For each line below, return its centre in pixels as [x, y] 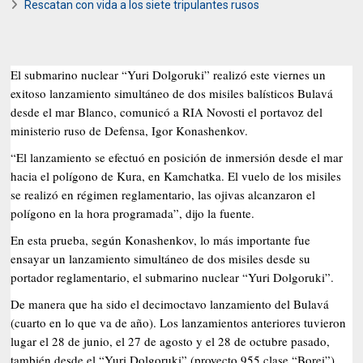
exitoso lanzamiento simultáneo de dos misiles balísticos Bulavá [172, 93]
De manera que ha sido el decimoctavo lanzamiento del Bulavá [170, 303]
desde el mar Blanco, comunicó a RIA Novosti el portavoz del [167, 111]
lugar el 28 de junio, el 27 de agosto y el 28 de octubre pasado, [171, 341]
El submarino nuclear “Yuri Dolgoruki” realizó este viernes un [169, 74]
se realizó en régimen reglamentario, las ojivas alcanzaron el [163, 194]
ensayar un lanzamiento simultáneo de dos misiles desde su [161, 258]
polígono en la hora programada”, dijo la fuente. [133, 213]
